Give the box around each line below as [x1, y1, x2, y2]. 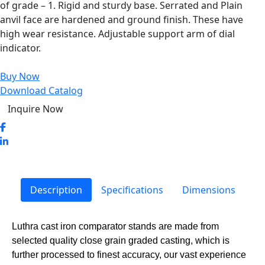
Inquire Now [8, 102, 63, 115]
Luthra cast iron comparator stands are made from [12, 221, 219, 231]
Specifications [101, 183, 163, 196]
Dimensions [182, 183, 235, 196]
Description [30, 183, 82, 196]
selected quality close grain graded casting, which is [12, 235, 230, 245]
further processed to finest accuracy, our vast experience [12, 249, 246, 260]
